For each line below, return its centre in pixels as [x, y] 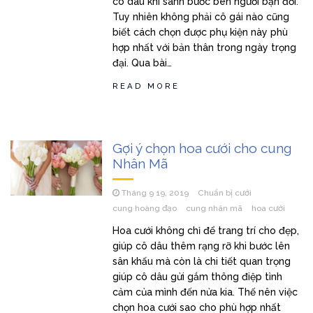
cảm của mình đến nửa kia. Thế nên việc [205, 292]
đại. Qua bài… [143, 63]
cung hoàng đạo [145, 208]
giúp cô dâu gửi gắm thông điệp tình [198, 277]
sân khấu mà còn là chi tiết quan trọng [202, 261]
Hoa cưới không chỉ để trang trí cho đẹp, [206, 231]
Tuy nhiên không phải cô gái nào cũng [201, 17]
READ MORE [146, 86]
